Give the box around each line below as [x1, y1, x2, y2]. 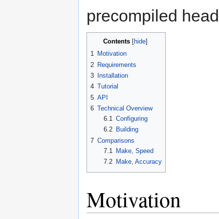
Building [115, 126, 138, 133]
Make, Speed [115, 147, 153, 154]
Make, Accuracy [115, 158, 162, 166]
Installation [97, 72, 128, 80]
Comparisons [97, 136, 134, 144]
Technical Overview [97, 105, 153, 112]
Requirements [97, 61, 136, 68]
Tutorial [97, 83, 118, 90]
